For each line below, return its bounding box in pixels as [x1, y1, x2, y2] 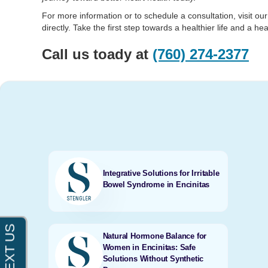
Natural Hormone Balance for [102, 232, 207, 240]
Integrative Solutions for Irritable [102, 169, 220, 178]
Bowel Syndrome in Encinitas [102, 180, 210, 189]
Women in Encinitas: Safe [102, 243, 196, 252]
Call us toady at [42, 46, 153, 62]
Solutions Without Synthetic [102, 254, 204, 263]
